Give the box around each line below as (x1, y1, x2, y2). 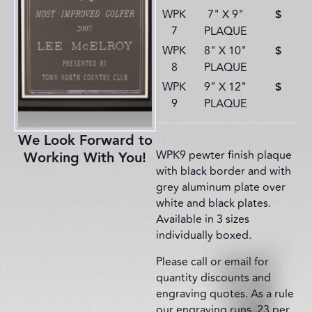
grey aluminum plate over (156, 179, 286, 196)
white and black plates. (156, 195, 271, 212)
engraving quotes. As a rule (156, 285, 294, 302)
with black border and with (156, 163, 291, 180)
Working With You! (24, 148, 146, 168)
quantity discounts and (156, 269, 271, 286)
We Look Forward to (17, 131, 153, 150)
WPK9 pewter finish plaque (156, 147, 292, 164)
